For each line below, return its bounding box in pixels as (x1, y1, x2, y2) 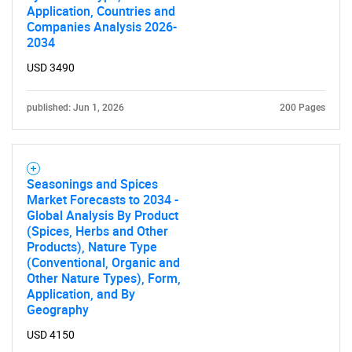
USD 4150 (27, 328, 75, 341)
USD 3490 (27, 61, 75, 74)
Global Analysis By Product (27, 207, 178, 224)
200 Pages (280, 102, 325, 113)
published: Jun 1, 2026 (27, 102, 124, 113)
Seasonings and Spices (27, 175, 158, 192)
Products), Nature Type (27, 238, 157, 255)
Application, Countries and (27, 2, 175, 20)
